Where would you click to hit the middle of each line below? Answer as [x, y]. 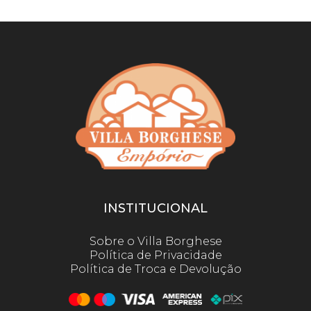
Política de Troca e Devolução [155, 269]
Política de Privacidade [155, 255]
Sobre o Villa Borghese [155, 242]
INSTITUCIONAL [155, 209]
